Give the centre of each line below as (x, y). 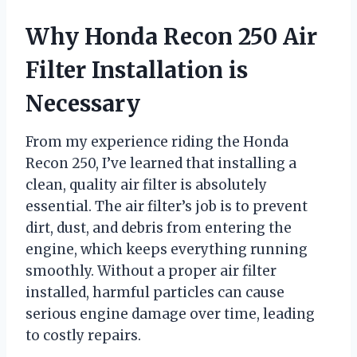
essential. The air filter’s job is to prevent (167, 206)
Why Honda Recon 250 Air (171, 36)
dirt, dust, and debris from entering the (159, 228)
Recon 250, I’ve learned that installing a (161, 163)
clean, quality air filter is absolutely (146, 184)
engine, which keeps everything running (167, 249)
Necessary (83, 103)
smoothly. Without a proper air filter (151, 271)
